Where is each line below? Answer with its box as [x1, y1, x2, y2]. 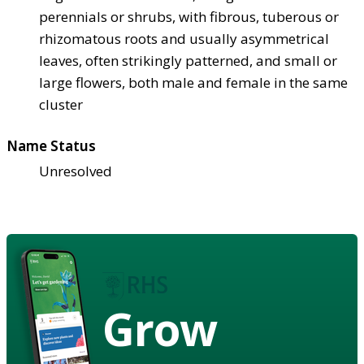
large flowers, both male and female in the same [39, 72, 348, 92]
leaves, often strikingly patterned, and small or [39, 50, 337, 70]
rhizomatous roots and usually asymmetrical [39, 28, 329, 48]
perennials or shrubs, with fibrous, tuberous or [39, 6, 339, 26]
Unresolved [39, 161, 112, 180]
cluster [39, 94, 83, 114]
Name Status [6, 136, 96, 155]
